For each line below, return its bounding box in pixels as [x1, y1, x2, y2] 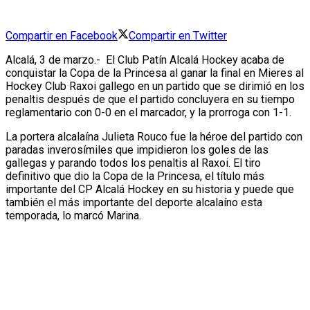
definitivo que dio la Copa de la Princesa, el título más [6, 170, 264, 183]
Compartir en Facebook [6, 29, 118, 43]
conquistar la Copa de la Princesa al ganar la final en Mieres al [6, 66, 304, 80]
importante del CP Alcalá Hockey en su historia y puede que [6, 183, 294, 197]
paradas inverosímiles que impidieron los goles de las [6, 143, 268, 157]
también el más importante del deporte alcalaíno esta [6, 196, 262, 210]
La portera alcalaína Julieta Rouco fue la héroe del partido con [6, 130, 302, 144]
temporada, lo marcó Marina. [6, 209, 144, 223]
